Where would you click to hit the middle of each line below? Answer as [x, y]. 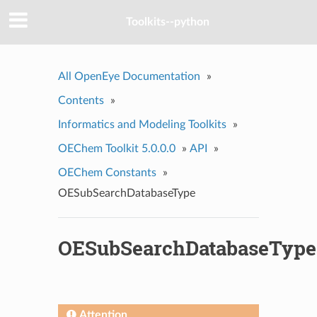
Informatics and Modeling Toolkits [142, 124]
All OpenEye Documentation [129, 76]
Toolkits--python [168, 22]
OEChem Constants [107, 172]
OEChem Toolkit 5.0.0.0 [116, 148]
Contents [81, 100]
